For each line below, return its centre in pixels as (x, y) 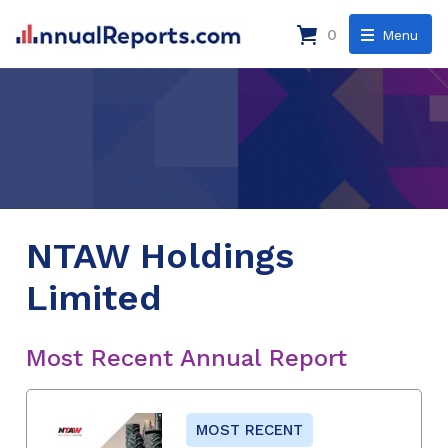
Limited (94, 297)
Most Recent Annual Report (186, 357)
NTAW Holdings (160, 255)
